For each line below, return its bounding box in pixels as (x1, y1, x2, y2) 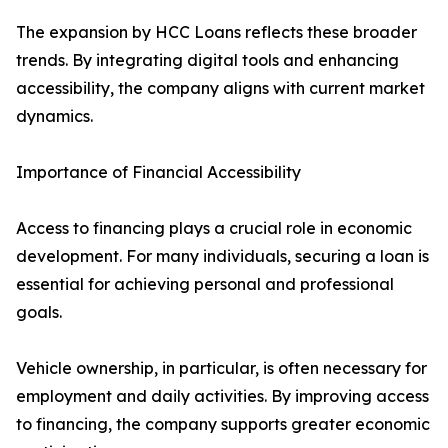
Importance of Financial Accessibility (16, 162, 301, 183)
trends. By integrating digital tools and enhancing (16, 50, 399, 71)
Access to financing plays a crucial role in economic (16, 218, 412, 239)
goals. (16, 302, 62, 323)
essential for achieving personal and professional (16, 274, 394, 295)
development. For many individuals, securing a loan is (16, 246, 429, 267)
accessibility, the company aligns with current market (16, 78, 425, 99)
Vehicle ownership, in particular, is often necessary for (16, 358, 427, 379)
